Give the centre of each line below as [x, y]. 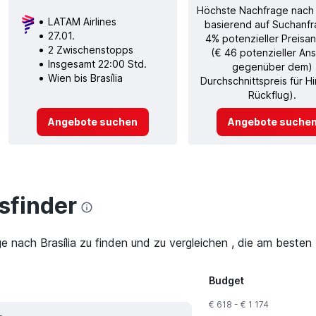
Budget [226, 281]
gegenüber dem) [272, 66]
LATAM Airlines [82, 21]
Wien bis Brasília [85, 78]
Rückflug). [272, 95]
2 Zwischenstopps [90, 49]
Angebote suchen [92, 121]
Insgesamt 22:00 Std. [97, 63]
